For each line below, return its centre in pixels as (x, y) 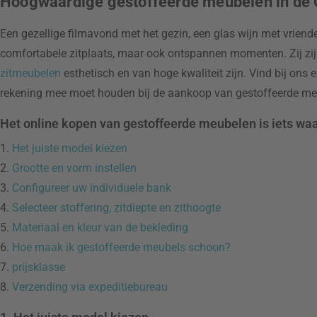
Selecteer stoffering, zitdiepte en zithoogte (115, 208)
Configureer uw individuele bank (90, 188)
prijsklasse (37, 267)
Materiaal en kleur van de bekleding (99, 227)
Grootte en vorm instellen (73, 168)
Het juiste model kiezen (68, 148)
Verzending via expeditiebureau (88, 287)
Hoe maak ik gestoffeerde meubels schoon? (120, 247)
